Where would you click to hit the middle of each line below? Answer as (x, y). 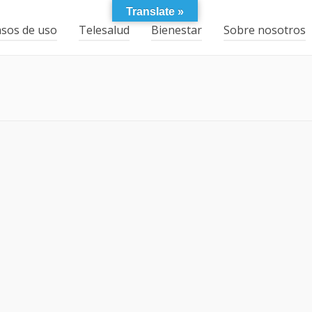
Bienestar (177, 30)
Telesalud (104, 30)
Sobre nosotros (265, 30)
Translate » (155, 11)
